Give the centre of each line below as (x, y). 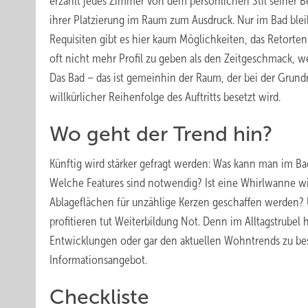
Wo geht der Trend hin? (161, 134)
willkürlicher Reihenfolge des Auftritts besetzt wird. (165, 97)
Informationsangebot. (98, 260)
